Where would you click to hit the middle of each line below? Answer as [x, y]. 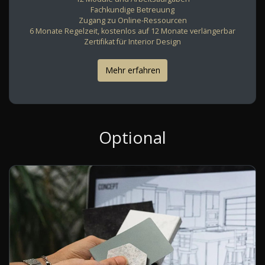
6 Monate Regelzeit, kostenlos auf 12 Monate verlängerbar [132, 31]
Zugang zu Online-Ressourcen [132, 20]
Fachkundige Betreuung [132, 9]
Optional [132, 137]
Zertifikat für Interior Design [132, 41]
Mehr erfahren [132, 70]
